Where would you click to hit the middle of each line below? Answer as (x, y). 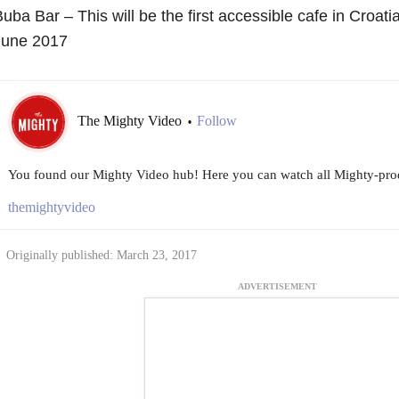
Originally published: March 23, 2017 (101, 255)
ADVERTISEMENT (277, 286)
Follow (216, 120)
